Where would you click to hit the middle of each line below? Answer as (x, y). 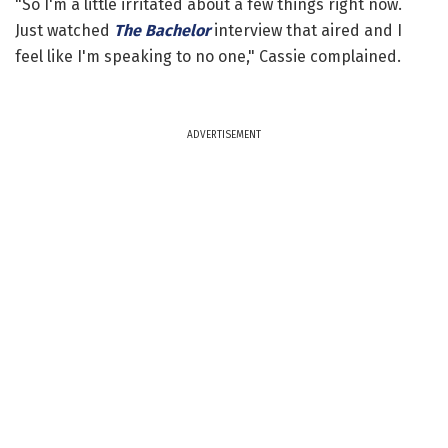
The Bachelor (162, 30)
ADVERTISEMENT (224, 134)
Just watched (64, 30)
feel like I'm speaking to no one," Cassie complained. (208, 56)
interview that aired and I (306, 30)
